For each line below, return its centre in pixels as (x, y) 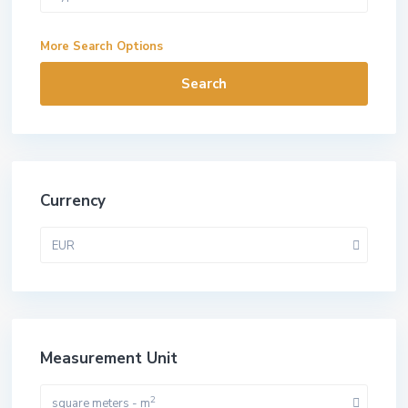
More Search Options (102, 46)
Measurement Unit (109, 358)
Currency (73, 201)
